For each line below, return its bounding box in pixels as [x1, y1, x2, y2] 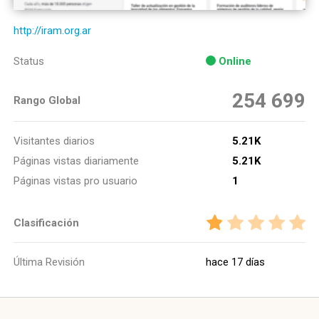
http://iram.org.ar [14, 24, 91, 37]
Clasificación [14, 216, 79, 229]
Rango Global [14, 94, 80, 107]
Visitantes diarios [14, 135, 95, 147]
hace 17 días [206, 256, 265, 268]
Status [14, 55, 44, 68]
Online [219, 55, 251, 68]
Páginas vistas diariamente [14, 155, 139, 167]
